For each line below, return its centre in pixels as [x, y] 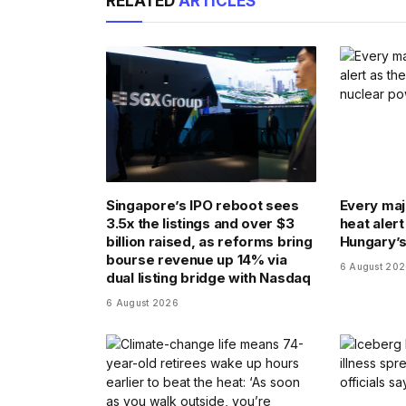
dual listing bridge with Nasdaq [208, 277]
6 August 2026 [142, 302]
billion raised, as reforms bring [209, 241]
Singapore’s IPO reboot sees [203, 205]
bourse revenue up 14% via [197, 259]
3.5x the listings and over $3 [200, 223]
